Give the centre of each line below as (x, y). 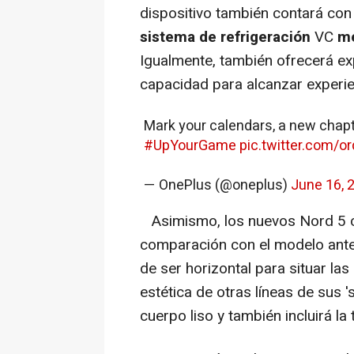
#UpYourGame (190, 145)
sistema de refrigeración (225, 37)
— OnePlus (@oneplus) (217, 185)
